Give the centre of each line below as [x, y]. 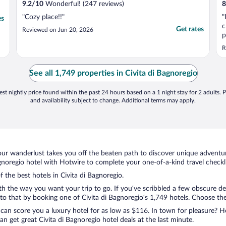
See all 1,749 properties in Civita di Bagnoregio [113, 73]
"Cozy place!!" [43, 17]
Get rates [190, 30]
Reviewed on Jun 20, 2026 [58, 30]
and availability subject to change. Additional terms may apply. [113, 101]
